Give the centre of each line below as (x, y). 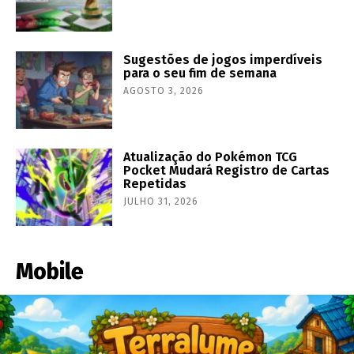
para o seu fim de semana (200, 73)
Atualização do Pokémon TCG (211, 156)
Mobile (50, 271)
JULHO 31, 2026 (161, 201)
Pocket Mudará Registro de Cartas (227, 170)
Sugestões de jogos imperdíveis (223, 60)
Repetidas (155, 183)
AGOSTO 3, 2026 (164, 91)
